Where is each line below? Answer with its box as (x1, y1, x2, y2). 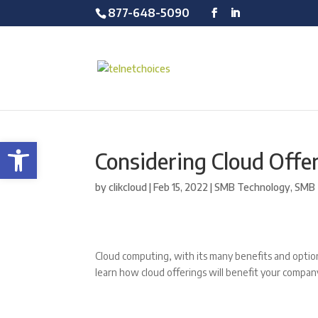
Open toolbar (6, 134, 79, 163)
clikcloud (109, 181, 148, 193)
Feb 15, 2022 (153, 181, 209, 193)
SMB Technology (214, 181, 291, 193)
